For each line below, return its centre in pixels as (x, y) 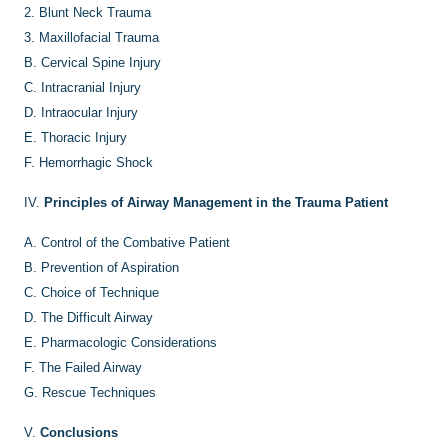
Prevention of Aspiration (110, 267)
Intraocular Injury (89, 112)
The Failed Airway (90, 367)
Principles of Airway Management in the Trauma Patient (216, 202)
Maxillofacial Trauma (99, 37)
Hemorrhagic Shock (96, 162)
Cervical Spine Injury (101, 62)
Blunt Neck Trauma (95, 12)
